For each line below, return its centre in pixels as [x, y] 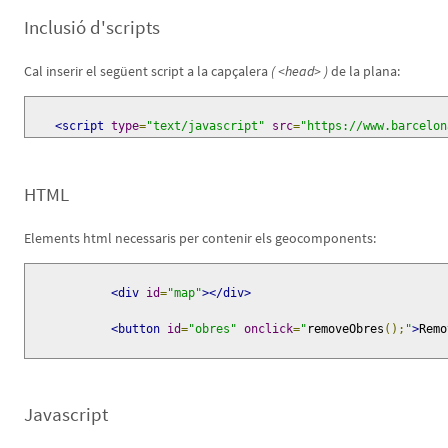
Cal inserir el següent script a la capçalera [147, 71]
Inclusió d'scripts [92, 27]
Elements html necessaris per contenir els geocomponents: [200, 237]
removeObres [345, 328]
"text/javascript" [205, 126]
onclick [268, 328]
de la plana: [364, 71]
